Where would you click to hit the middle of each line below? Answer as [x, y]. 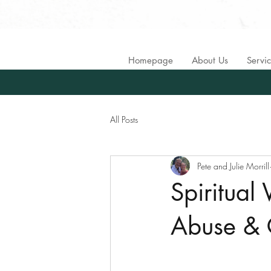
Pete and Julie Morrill [233, 166]
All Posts [124, 119]
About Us [210, 60]
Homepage [151, 60]
